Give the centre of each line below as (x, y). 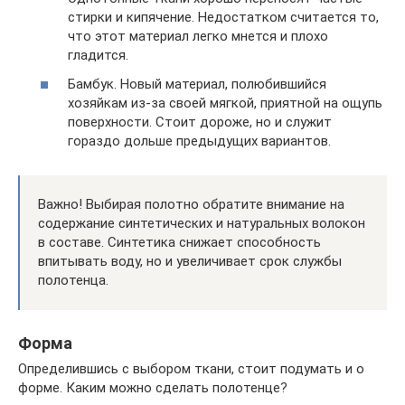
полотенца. (73, 280)
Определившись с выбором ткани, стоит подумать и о (191, 368)
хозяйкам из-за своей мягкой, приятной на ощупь (225, 103)
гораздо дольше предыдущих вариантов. (199, 141)
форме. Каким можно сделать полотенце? (153, 387)
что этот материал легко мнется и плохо (198, 36)
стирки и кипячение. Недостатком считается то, (223, 17)
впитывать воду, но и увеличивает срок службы (190, 261)
